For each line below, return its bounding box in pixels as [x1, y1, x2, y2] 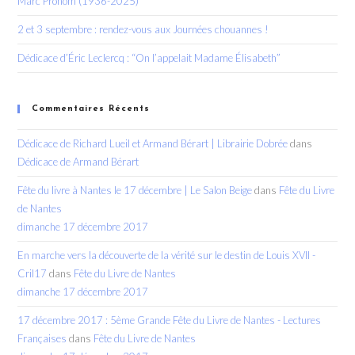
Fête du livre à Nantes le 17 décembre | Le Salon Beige [17, 184, 253, 197]
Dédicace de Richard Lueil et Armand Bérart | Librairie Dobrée [17, 137, 288, 150]
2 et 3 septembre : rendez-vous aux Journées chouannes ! [17, 23, 269, 36]
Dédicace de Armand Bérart [17, 155, 139, 168]
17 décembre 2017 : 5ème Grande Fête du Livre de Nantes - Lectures [17, 314, 322, 326]
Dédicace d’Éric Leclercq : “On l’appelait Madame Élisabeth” [17, 52, 281, 64]
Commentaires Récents [32, 105, 151, 113]
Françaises [17, 332, 67, 345]
